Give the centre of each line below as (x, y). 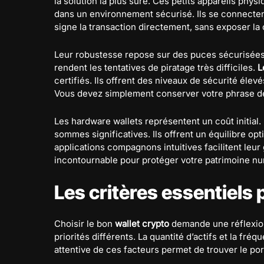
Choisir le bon (85, 223)
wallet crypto (142, 223)
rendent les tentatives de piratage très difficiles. (156, 67)
